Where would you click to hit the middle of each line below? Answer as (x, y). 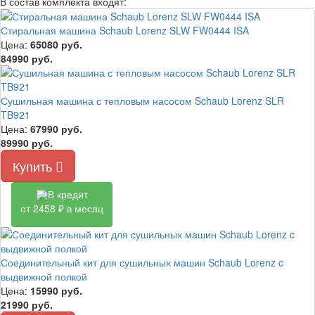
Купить (34, 166)
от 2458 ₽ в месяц (62, 208)
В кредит (67, 194)
